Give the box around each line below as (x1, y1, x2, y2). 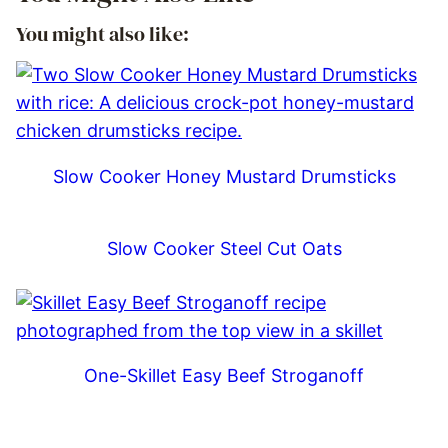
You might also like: (16, 20, 189, 48)
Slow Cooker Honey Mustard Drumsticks (52, 165, 396, 187)
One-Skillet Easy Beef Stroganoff (84, 365, 364, 387)
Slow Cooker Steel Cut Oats (106, 237, 342, 259)
